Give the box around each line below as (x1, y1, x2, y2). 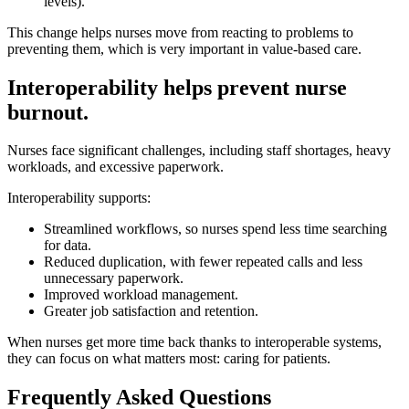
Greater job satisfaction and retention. (44, 303, 258, 320)
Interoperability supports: (7, 190, 151, 206)
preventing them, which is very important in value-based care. (7, 40, 362, 57)
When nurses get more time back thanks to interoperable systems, (7, 334, 382, 351)
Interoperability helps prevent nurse (7, 75, 347, 100)
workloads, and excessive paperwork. (7, 159, 224, 175)
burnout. (7, 100, 89, 124)
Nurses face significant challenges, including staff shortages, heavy (7, 142, 391, 159)
